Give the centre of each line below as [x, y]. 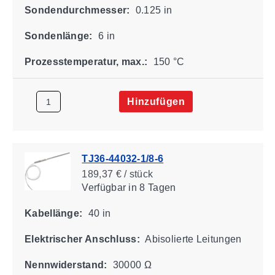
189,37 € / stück [117, 174]
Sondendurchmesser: [77, 10]
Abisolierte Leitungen [192, 239]
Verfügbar [103, 187]
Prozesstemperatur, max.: [86, 61]
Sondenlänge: [58, 36]
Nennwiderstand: [65, 265]
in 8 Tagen [150, 187]
